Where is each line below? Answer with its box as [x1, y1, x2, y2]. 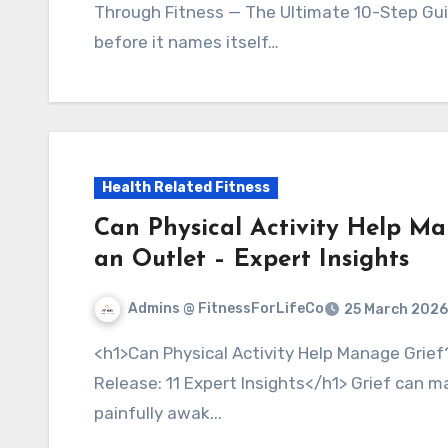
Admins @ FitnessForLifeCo [128, 299, 324, 317]
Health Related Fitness [102, 178, 270, 196]
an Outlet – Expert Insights [94, 247, 409, 272]
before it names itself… [94, 31, 279, 52]
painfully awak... [94, 402, 222, 423]
